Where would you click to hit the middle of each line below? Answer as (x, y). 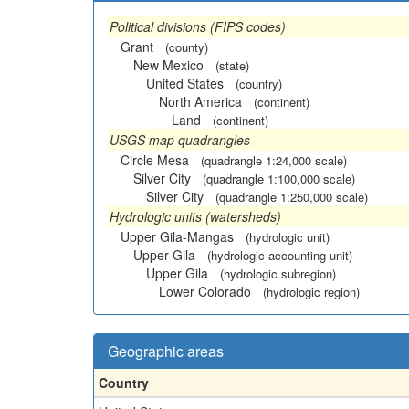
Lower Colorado (205, 291)
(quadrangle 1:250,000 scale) (292, 197)
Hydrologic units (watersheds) (195, 216)
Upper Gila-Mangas (177, 236)
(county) (187, 47)
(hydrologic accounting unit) (280, 255)
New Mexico (168, 65)
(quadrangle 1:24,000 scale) (274, 160)
